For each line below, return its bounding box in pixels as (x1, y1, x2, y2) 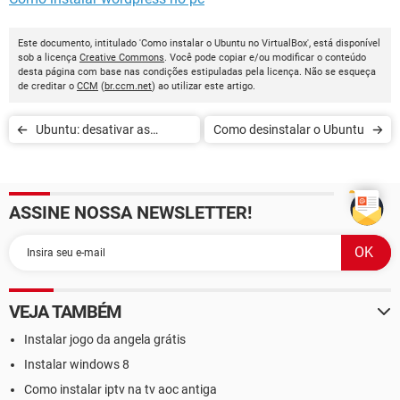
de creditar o (18, 80, 77, 93)
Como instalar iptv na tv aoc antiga (24, 382, 217, 397)
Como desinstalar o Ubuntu (213, 122, 364, 137)
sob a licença (18, 52, 79, 64)
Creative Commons (79, 52, 164, 64)
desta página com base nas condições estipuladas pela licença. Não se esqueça (18, 66, 376, 79)
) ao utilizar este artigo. (152, 80, 255, 93)
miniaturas (36, 149, 96, 164)
